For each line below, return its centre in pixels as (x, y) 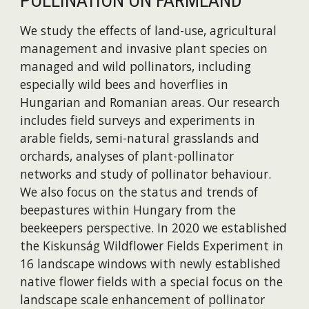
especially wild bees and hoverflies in (124, 84)
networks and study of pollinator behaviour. (146, 173)
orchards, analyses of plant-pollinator (127, 156)
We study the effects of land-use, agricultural (149, 30)
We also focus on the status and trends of (139, 191)
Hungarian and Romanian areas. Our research (150, 102)
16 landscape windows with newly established (151, 263)
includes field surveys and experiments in (138, 120)
